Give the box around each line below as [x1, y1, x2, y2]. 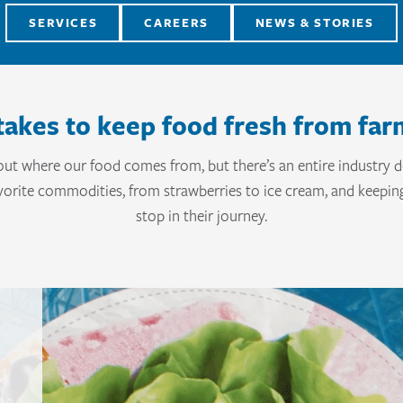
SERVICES [29, 14, 98, 31]
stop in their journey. [136, 205, 267, 226]
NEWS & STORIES [255, 14, 374, 31]
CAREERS [144, 14, 209, 31]
